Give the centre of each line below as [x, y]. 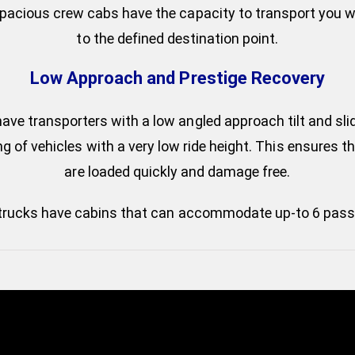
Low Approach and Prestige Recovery [177, 78]
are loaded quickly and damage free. [177, 171]
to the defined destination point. [177, 39]
